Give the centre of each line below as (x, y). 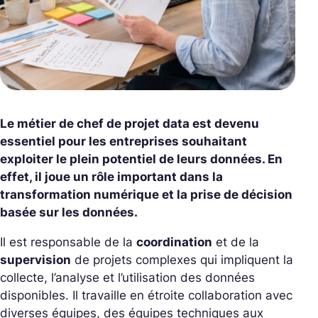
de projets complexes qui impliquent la (182, 260)
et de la (236, 242)
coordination (174, 242)
